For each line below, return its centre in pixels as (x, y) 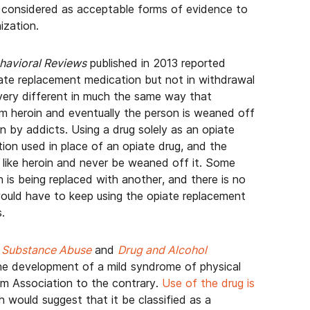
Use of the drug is (208, 283)
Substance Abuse (46, 250)
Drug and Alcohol (162, 250)
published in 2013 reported (156, 63)
